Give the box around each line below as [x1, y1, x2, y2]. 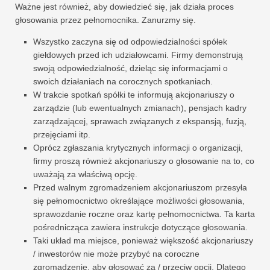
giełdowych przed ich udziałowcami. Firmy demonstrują [33, 49, 243, 60]
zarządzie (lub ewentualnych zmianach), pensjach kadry [33, 102, 246, 113]
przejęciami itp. [33, 129, 90, 139]
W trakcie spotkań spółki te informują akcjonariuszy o [33, 89, 234, 99]
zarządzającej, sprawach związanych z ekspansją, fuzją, [33, 116, 246, 126]
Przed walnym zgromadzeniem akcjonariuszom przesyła [33, 182, 247, 192]
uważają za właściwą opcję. [33, 169, 137, 179]
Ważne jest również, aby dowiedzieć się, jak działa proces [15, 1, 234, 11]
